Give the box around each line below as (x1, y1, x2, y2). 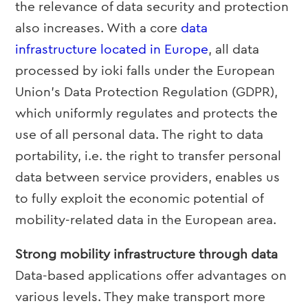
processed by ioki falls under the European (15, 65, 276, 78)
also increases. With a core (15, 22, 181, 35)
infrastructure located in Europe (15, 43, 209, 56)
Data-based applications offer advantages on (15, 269, 287, 283)
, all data (208, 43, 260, 56)
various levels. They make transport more (15, 291, 266, 304)
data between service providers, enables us (15, 171, 280, 184)
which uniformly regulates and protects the (15, 107, 278, 120)
